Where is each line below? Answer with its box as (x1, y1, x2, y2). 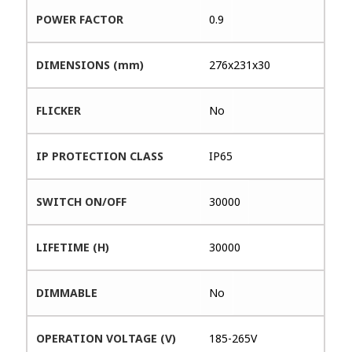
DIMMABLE (36, 284, 98, 300)
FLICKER (36, 102, 82, 118)
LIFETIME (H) (36, 239, 110, 255)
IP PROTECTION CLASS (36, 148, 164, 163)
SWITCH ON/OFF (36, 193, 127, 209)
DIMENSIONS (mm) (36, 57, 145, 72)
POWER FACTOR (36, 11, 124, 27)
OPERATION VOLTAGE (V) (36, 330, 177, 346)
